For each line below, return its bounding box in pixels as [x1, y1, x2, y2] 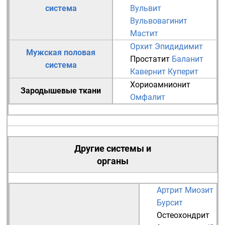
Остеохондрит [157, 210, 209, 220]
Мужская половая [26, 48, 95, 57]
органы [97, 156, 129, 166]
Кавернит [130, 67, 166, 76]
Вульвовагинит [130, 16, 187, 26]
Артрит [157, 185, 183, 195]
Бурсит [157, 198, 183, 207]
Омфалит [130, 92, 165, 102]
